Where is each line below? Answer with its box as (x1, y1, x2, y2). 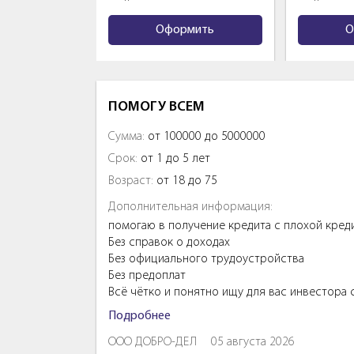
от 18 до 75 (153, 174, 217, 187)
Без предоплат (108, 269, 186, 282)
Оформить (127, 23, 186, 36)
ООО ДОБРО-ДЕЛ (108, 335, 197, 348)
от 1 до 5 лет (137, 152, 210, 165)
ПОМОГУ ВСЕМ (108, 99, 205, 115)
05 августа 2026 (211, 335, 295, 348)
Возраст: (108, 174, 153, 187)
